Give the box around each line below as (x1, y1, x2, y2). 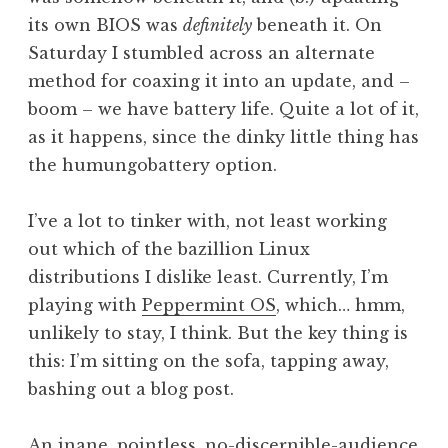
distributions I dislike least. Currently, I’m (28, 266, 388, 287)
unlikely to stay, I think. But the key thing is (28, 322, 408, 343)
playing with (28, 294, 142, 315)
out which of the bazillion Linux (28, 238, 310, 259)
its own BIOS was (28, 14, 183, 35)
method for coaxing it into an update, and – (28, 70, 410, 91)
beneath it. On (252, 14, 382, 35)
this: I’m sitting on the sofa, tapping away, (28, 350, 389, 371)
